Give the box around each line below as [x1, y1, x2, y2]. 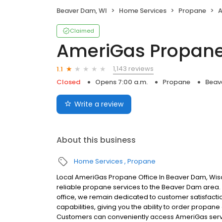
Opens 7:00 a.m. [95, 77, 148, 87]
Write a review [74, 99, 123, 110]
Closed [56, 77, 80, 87]
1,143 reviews [113, 64, 154, 74]
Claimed [70, 27, 94, 35]
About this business [56, 134, 136, 146]
